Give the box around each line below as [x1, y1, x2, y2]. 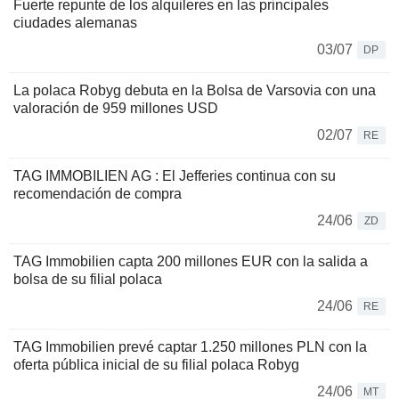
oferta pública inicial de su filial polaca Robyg [13, 357, 299, 373]
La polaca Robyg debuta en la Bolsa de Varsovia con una [13, 83, 376, 99]
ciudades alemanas [13, 15, 137, 31]
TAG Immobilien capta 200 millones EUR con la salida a [13, 254, 368, 270]
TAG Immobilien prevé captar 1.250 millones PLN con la [13, 339, 367, 355]
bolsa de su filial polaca [13, 272, 162, 288]
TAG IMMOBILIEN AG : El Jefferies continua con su [13, 168, 336, 184]
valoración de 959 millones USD [13, 101, 218, 117]
